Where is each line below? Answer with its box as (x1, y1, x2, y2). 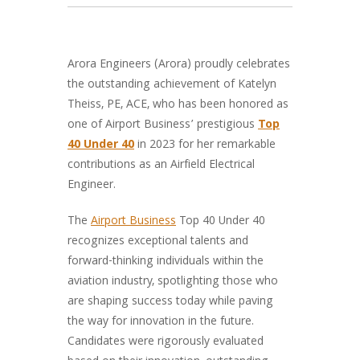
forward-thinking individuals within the (67, 252, 264, 272)
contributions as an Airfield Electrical (67, 156, 255, 175)
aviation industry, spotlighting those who (67, 272, 278, 292)
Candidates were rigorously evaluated (67, 333, 264, 352)
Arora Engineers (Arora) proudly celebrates (67, 55, 290, 75)
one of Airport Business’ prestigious (67, 116, 258, 135)
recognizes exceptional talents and (67, 232, 248, 252)
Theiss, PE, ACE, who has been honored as (67, 96, 288, 115)
